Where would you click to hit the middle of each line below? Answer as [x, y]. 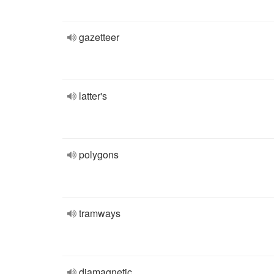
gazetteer [99, 37]
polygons [99, 154]
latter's [93, 96]
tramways [100, 213]
